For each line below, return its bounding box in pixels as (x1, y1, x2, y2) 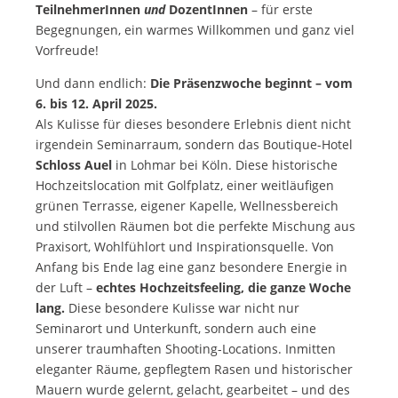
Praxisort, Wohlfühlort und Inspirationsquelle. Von (36, 237, 334, 255)
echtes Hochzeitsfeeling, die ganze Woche (96, 278, 351, 296)
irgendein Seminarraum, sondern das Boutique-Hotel (36, 135, 353, 153)
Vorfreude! (36, 41, 99, 59)
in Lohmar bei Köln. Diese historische (112, 155, 338, 173)
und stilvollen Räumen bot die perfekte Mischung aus (36, 217, 355, 235)
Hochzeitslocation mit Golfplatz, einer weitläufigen (36, 176, 334, 194)
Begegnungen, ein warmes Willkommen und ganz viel (36, 20, 354, 38)
